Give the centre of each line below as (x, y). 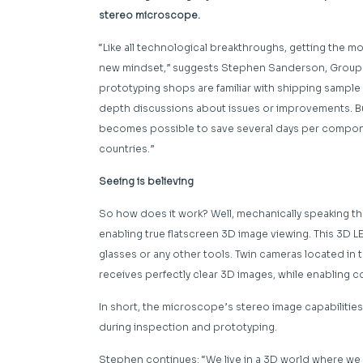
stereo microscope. (149, 15)
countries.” (126, 148)
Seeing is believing (146, 181)
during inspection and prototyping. (188, 327)
